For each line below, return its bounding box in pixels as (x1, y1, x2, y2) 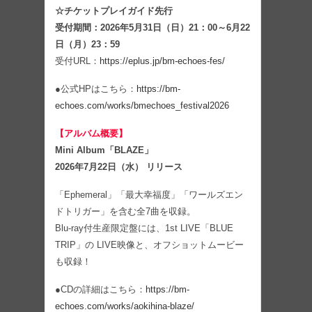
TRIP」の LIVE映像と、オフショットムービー (55, 240, 244, 250)
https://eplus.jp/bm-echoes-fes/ (100, 56, 225, 66)
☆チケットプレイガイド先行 (55, 6, 173, 16)
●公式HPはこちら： (55, 84, 136, 94)
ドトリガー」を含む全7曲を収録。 (55, 206, 196, 217)
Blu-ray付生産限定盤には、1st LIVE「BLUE (55, 223, 233, 233)
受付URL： (55, 56, 100, 66)
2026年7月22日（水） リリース (55, 162, 182, 172)
